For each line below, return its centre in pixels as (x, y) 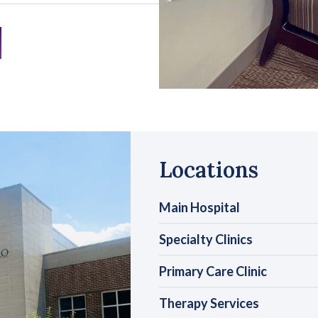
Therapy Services (209, 303)
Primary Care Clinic (213, 271)
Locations (209, 169)
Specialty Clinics (206, 239)
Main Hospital (199, 207)
